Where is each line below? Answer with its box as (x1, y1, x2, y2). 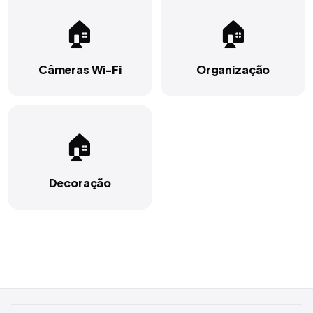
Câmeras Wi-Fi (38, 61, 122, 77)
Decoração (48, 175, 112, 190)
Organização (196, 61, 270, 77)
